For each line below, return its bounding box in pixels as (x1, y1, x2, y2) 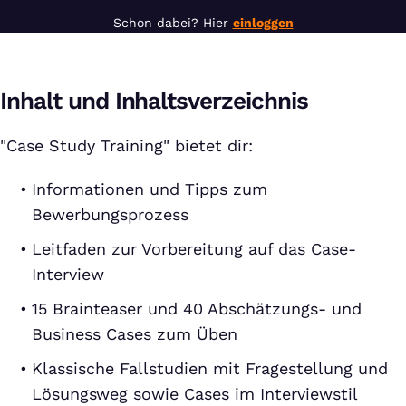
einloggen (232, 15, 294, 30)
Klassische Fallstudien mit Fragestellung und (32, 359, 388, 378)
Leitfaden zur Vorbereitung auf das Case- (32, 239, 356, 258)
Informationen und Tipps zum (32, 179, 267, 198)
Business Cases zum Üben (32, 324, 237, 343)
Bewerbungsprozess (32, 205, 188, 224)
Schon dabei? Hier (112, 15, 233, 30)
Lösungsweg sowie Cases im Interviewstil (32, 384, 358, 403)
